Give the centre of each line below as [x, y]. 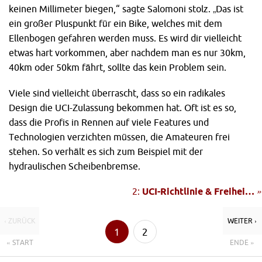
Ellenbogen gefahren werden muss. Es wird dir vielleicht [125, 38]
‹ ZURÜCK [20, 221]
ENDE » [242, 243]
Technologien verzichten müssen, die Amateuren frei [119, 137]
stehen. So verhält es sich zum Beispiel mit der [106, 151]
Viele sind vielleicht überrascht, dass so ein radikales [117, 93]
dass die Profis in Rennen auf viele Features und [109, 122]
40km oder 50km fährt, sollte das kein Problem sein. [118, 67]
